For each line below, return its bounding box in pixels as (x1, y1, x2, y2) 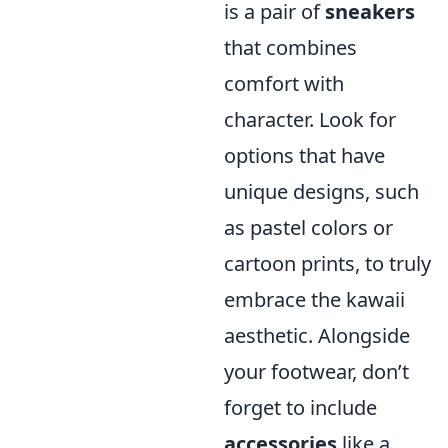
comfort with (224, 70, 344, 98)
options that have (224, 142, 385, 170)
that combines (224, 34, 357, 62)
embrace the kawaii (224, 286, 405, 314)
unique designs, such (224, 178, 419, 206)
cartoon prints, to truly (224, 250, 431, 278)
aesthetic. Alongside (224, 322, 410, 350)
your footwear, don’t (224, 358, 409, 386)
